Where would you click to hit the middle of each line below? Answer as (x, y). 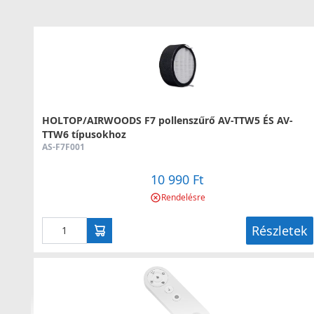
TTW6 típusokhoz (84, 134)
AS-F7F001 (63, 147)
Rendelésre (183, 197)
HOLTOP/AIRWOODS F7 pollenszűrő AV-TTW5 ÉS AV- (168, 120)
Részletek (279, 231)
